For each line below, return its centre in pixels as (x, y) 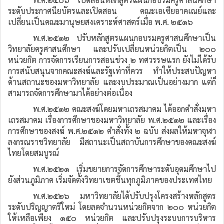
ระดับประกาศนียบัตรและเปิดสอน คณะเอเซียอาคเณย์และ (112, 11)
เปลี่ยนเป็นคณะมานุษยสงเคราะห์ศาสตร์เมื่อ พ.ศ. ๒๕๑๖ (100, 22)
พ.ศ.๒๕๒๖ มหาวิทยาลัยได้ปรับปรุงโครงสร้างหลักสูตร (124, 196)
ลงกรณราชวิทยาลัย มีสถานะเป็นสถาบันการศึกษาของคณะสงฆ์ (112, 142)
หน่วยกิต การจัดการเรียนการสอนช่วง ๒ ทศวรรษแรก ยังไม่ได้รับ (112, 60)
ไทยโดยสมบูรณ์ (33, 153)
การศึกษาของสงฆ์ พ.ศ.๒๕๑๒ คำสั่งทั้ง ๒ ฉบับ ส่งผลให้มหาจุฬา (112, 131)
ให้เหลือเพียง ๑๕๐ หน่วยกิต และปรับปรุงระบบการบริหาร (112, 218)
